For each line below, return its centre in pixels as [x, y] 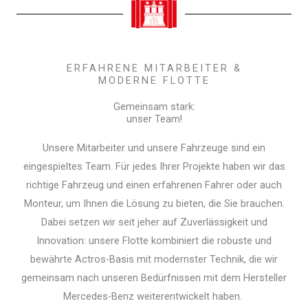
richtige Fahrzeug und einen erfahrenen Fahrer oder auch [154, 185]
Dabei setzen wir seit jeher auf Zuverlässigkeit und [154, 222]
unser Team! [154, 119]
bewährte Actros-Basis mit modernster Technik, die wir [154, 260]
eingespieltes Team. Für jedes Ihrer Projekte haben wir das [154, 167]
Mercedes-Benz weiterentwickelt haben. [154, 297]
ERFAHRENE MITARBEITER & [154, 68]
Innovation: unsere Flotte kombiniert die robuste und [154, 241]
